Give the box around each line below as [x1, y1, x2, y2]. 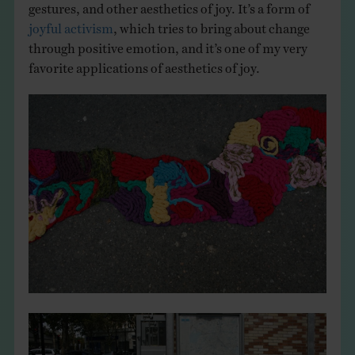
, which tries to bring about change [113, 19, 310, 29]
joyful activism [28, 19, 113, 29]
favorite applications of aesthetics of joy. [28, 59, 260, 69]
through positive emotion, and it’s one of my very [28, 39, 307, 49]
